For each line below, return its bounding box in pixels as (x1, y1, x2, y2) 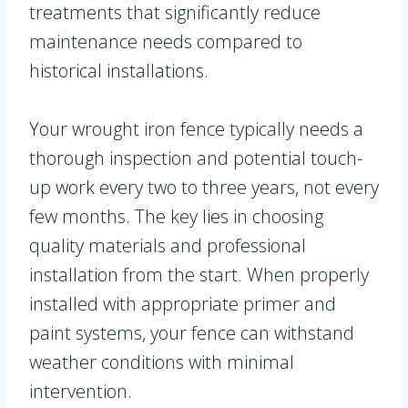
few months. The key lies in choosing (29, 204, 323, 229)
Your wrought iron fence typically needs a (29, 117, 363, 142)
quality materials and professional (29, 233, 306, 259)
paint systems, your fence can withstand (29, 321, 354, 346)
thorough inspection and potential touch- (29, 146, 362, 171)
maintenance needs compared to (29, 29, 302, 55)
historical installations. (29, 58, 209, 84)
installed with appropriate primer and (29, 291, 336, 317)
